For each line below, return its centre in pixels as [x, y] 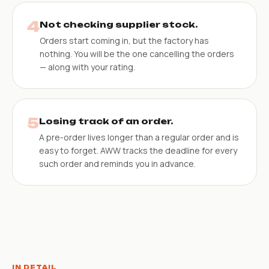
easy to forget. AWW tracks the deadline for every [138, 150]
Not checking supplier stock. [119, 24]
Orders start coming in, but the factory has [124, 40]
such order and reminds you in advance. [117, 163]
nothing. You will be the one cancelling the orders [137, 53]
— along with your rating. [87, 67]
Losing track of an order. [106, 121]
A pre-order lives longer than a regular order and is [139, 137]
